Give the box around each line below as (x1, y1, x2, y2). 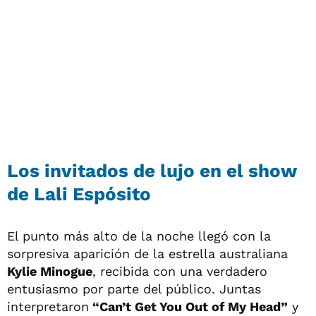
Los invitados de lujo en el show (7, 159, 296, 181)
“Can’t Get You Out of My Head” (89, 298, 288, 314)
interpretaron (7, 298, 89, 314)
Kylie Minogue (7, 263, 92, 279)
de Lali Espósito (7, 183, 151, 205)
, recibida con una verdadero (92, 263, 267, 279)
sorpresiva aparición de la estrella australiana (7, 245, 288, 261)
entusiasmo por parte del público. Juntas (7, 281, 261, 296)
